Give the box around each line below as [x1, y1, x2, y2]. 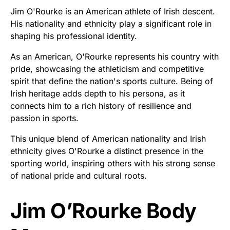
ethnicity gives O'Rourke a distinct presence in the [10, 145, 203, 156]
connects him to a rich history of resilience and [10, 100, 191, 111]
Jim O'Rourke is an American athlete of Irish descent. [10, 6, 215, 16]
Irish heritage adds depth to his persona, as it [10, 88, 185, 99]
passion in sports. [10, 112, 79, 123]
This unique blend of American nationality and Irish [10, 133, 206, 144]
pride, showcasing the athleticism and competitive [10, 63, 204, 74]
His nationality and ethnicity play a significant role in [10, 18, 212, 29]
